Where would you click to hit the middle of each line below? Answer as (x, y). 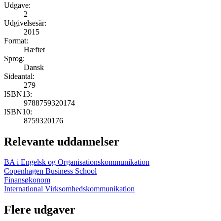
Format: (16, 40)
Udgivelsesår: (25, 23)
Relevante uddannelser (62, 141)
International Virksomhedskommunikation (69, 189)
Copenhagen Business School (50, 171)
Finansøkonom (27, 180)
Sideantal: (19, 76)
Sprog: (14, 58)
